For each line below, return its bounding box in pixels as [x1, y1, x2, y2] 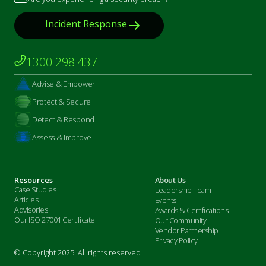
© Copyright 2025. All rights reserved [14, 247, 141, 258]
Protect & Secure [32, 96, 91, 107]
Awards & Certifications [154, 205, 228, 216]
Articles [14, 194, 38, 205]
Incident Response [45, 17, 127, 30]
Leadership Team [154, 185, 211, 195]
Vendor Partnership [154, 225, 218, 236]
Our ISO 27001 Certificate [14, 214, 95, 225]
